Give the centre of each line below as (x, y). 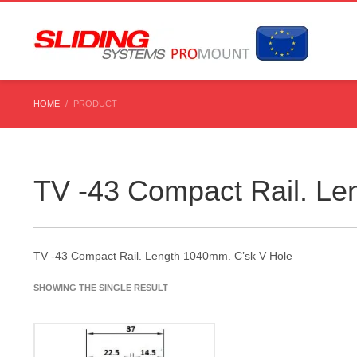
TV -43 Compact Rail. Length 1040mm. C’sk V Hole (163, 256)
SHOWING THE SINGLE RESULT (101, 288)
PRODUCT (95, 104)
